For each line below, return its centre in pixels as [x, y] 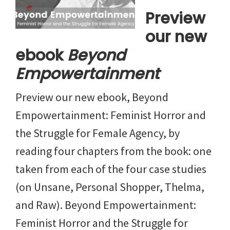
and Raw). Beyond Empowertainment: [106, 205]
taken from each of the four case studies [111, 169]
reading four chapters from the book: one [113, 151]
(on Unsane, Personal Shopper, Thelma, [110, 187]
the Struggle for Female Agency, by [98, 133]
